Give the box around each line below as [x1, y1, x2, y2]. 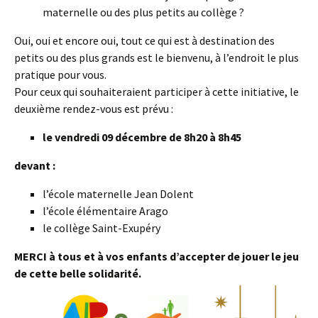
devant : [14, 158, 57, 172]
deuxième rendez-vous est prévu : [14, 102, 173, 116]
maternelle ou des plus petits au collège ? [43, 5, 244, 19]
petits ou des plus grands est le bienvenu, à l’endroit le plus [14, 50, 299, 65]
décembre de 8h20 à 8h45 [113, 130, 241, 144]
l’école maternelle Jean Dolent [43, 187, 194, 201]
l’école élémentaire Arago [43, 204, 168, 218]
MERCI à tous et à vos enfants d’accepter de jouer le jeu [14, 249, 299, 263]
